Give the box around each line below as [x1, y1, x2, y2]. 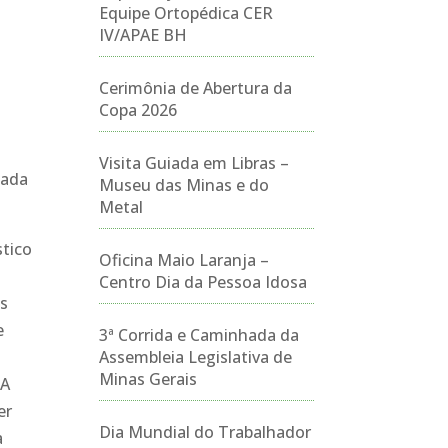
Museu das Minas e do [98, 174, 269, 196]
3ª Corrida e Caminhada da [98, 324, 299, 346]
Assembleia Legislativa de [98, 346, 292, 368]
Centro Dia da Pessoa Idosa [98, 271, 307, 293]
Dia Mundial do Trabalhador [98, 421, 311, 443]
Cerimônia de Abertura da [98, 77, 292, 99]
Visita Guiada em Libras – [98, 152, 289, 174]
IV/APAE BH [98, 24, 187, 46]
